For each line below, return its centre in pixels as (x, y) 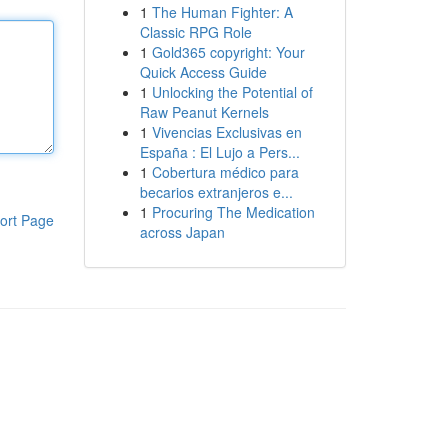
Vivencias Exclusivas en (226, 132)
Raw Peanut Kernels (204, 112)
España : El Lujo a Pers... (219, 152)
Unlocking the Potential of (232, 92)
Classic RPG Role (195, 32)
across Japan (182, 232)
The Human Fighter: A (222, 12)
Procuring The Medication (233, 212)
